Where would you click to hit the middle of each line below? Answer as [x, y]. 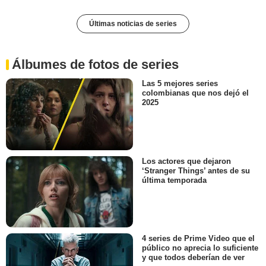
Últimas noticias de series [133, 24]
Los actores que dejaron [186, 161]
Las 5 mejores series [180, 84]
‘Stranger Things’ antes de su [196, 170]
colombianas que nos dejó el [195, 93]
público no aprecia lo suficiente [200, 248]
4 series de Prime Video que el [198, 239]
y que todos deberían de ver [193, 258]
